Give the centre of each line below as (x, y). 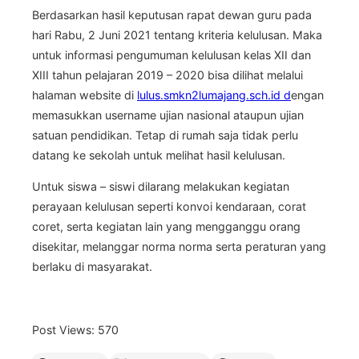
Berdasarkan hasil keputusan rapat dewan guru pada (172, 14)
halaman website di (85, 95)
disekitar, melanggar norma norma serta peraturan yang (179, 247)
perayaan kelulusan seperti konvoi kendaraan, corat (169, 207)
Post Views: (63, 329)
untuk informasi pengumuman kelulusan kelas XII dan (171, 54)
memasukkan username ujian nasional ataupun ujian (168, 115)
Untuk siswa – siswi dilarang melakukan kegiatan (161, 187)
